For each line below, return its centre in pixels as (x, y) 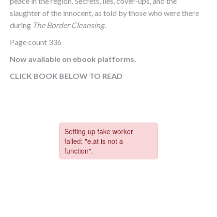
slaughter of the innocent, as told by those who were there (104, 13)
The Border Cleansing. (69, 25)
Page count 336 (36, 42)
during (21, 25)
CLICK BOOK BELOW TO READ (66, 76)
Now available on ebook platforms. (73, 59)
